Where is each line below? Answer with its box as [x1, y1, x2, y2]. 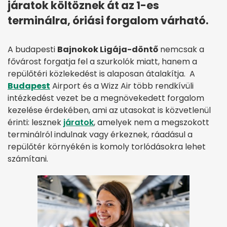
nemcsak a [158, 44, 204, 56]
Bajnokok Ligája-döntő [57, 44, 158, 56]
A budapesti [8, 44, 57, 56]
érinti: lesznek [8, 117, 63, 129]
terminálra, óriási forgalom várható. [8, 13, 208, 28]
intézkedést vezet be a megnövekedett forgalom [8, 92, 204, 104]
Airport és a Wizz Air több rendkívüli [50, 80, 194, 92]
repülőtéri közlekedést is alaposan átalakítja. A [8, 68, 195, 80]
